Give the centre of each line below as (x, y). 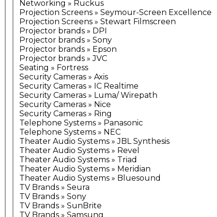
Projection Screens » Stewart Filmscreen (98, 22)
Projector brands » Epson (68, 49)
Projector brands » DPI (63, 31)
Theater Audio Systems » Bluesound (90, 178)
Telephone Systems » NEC (70, 132)
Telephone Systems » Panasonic (81, 123)
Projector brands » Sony (66, 40)
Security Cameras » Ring (66, 114)
